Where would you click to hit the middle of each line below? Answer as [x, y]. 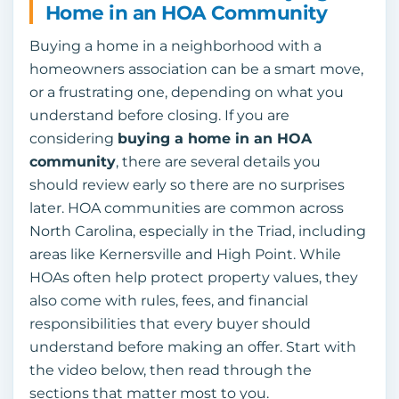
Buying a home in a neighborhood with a [175, 46]
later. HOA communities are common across [187, 208]
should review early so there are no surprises [187, 185]
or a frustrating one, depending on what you [187, 93]
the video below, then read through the [171, 370]
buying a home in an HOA [215, 139]
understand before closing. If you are [159, 116]
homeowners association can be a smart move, [196, 69]
